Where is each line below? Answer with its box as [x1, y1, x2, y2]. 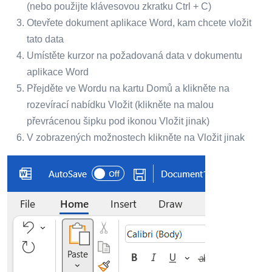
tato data [27, 33, 64, 44]
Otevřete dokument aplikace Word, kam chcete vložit [27, 17, 251, 28]
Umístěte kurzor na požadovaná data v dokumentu [27, 50, 242, 61]
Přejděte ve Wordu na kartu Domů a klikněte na [27, 83, 229, 93]
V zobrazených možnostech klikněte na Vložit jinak [27, 132, 245, 143]
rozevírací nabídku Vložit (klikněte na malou [27, 99, 214, 110]
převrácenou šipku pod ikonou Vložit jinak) [27, 115, 209, 126]
